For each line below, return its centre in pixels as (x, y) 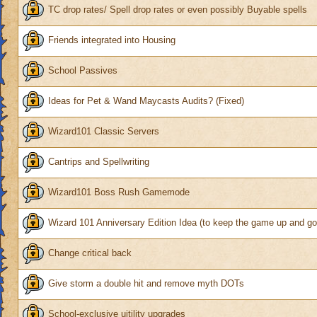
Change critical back (90, 253)
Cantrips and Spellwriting (99, 162)
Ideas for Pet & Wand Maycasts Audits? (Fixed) (146, 101)
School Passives (83, 71)
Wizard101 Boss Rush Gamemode (119, 192)
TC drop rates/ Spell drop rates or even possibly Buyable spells (178, 10)
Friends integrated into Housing (112, 40)
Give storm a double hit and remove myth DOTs (146, 284)
